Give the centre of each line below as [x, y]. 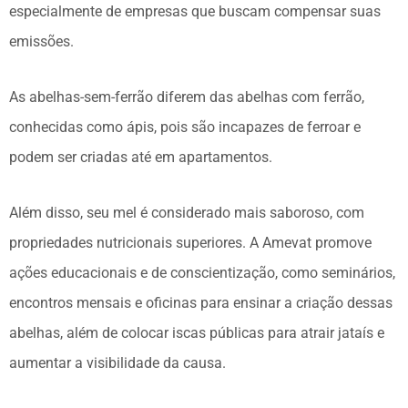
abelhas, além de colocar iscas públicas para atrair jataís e [197, 332]
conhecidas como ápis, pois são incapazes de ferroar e [185, 127]
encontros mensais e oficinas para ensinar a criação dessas [201, 302]
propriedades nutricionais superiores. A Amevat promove [190, 242]
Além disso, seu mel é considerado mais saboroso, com [187, 212]
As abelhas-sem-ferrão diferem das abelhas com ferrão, [187, 97]
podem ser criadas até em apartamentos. [141, 157]
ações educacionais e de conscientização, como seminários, [202, 272]
